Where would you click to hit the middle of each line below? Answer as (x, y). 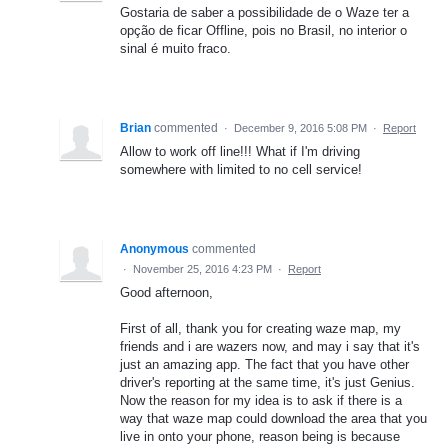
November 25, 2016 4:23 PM (202, 268)
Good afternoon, (166, 292)
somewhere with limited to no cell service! (241, 169)
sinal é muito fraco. (175, 48)
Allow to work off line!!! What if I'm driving (240, 151)
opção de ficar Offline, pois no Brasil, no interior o (263, 30)
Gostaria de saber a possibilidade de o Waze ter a (264, 12)
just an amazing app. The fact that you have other (264, 365)
